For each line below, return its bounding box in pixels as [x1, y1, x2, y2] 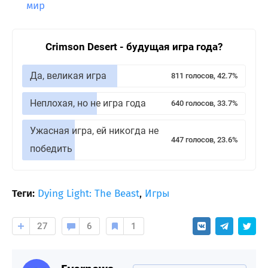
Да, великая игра [30, 69, 106, 81]
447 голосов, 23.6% [171, 135, 238, 144]
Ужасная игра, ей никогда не [30, 124, 159, 136]
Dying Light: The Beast [38, 187, 139, 200]
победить [30, 142, 72, 154]
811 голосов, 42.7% [171, 71, 238, 80]
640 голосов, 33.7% [171, 98, 238, 108]
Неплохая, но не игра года [30, 97, 146, 109]
